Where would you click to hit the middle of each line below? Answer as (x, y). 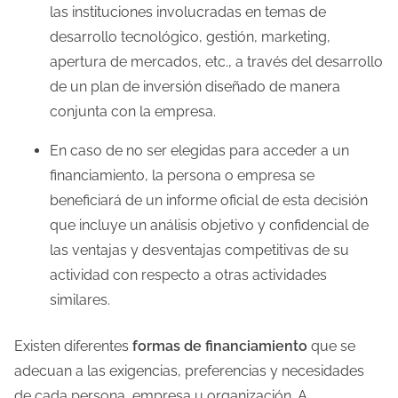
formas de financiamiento (220, 346)
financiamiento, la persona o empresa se (182, 175)
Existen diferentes (73, 346)
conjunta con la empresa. (133, 111)
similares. (80, 299)
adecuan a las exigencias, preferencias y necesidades (189, 370)
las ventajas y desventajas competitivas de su (199, 250)
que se (331, 346)
